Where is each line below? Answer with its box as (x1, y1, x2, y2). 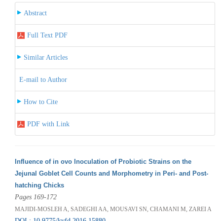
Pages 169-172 (14, 193, 57, 201)
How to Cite (23, 98, 58, 106)
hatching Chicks (14, 181, 64, 189)
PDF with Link (27, 120, 70, 128)
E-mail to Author (19, 75, 67, 83)
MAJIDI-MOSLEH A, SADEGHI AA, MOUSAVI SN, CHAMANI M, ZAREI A (14, 205, 212, 213)
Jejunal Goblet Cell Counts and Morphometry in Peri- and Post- (14, 169, 208, 177)
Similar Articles (23, 53, 68, 61)
